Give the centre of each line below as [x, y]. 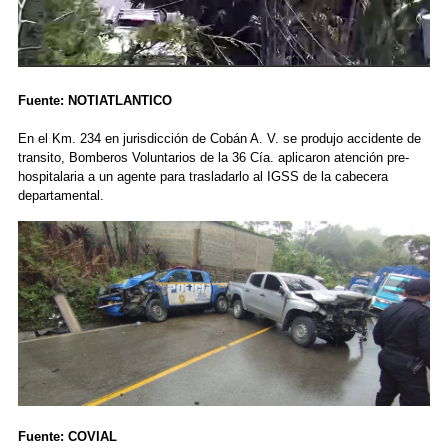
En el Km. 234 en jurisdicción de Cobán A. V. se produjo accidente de [219, 139]
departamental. [60, 196]
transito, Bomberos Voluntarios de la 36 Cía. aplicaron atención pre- [213, 158]
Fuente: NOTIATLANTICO [96, 101]
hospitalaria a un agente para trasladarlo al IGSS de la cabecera [202, 177]
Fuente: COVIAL [69, 437]
